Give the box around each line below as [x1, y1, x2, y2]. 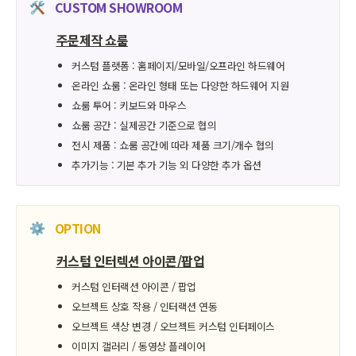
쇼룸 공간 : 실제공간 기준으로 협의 [72, 117, 217, 133]
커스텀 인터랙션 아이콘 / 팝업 [72, 278, 196, 294]
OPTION [54, 218, 101, 238]
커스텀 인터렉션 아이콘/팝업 [56, 250, 204, 270]
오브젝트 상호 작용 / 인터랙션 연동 [72, 298, 218, 314]
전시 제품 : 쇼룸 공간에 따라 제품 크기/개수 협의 [72, 137, 274, 153]
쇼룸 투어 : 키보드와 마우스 [72, 97, 187, 113]
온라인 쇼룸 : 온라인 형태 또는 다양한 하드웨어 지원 [72, 77, 289, 93]
